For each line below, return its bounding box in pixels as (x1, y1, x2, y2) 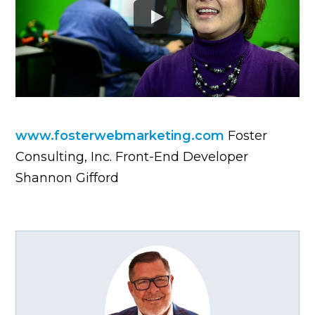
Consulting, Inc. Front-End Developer (15, 148, 249, 165)
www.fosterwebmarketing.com (15, 127, 229, 143)
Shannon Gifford (15, 169, 120, 186)
